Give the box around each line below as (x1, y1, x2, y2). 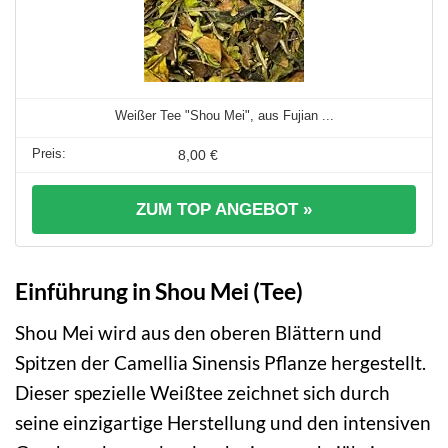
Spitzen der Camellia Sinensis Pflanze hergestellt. (15, 350, 426, 374)
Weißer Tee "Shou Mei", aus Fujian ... (114, 107, 334, 123)
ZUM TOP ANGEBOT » (136, 199, 312, 219)
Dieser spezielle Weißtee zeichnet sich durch (15, 380, 390, 404)
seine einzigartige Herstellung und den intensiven (15, 410, 431, 434)
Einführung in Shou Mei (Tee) (15, 276, 303, 305)
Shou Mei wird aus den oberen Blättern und (15, 320, 382, 344)
